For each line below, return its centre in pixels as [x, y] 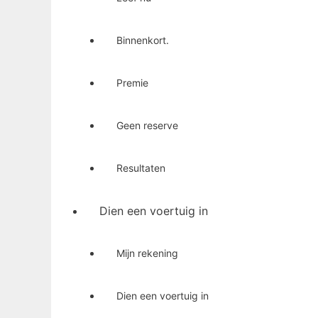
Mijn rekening [147, 253]
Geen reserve [147, 125]
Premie [132, 82]
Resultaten [141, 168]
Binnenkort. [143, 40]
